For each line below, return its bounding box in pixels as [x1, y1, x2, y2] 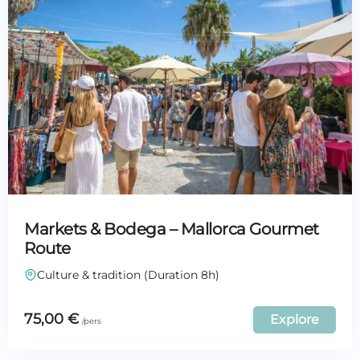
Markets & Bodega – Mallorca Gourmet [24, 219, 319, 239]
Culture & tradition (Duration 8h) [37, 267, 219, 282]
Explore [270, 311, 319, 327]
